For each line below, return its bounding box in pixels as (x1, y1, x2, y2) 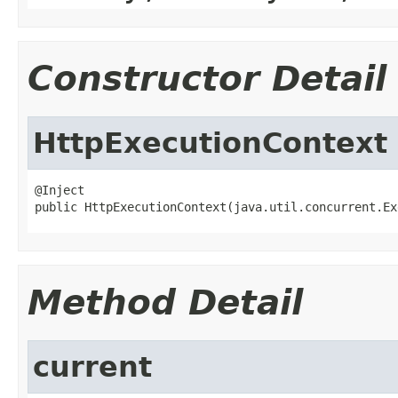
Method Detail (28, 282, 303, 322)
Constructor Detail (28, 58, 386, 99)
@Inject (35, 182, 84, 197)
